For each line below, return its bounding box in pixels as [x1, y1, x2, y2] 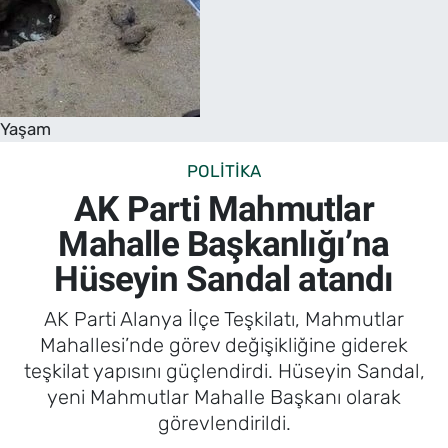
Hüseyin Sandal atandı [54, 259, 394, 301]
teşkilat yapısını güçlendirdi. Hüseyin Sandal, [23, 358, 425, 383]
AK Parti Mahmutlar [74, 189, 374, 231]
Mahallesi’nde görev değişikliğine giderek [40, 332, 408, 357]
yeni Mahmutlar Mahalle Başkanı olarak [47, 384, 401, 409]
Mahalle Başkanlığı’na [58, 224, 390, 266]
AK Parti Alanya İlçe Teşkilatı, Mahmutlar [44, 306, 404, 331]
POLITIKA [187, 160, 261, 181]
